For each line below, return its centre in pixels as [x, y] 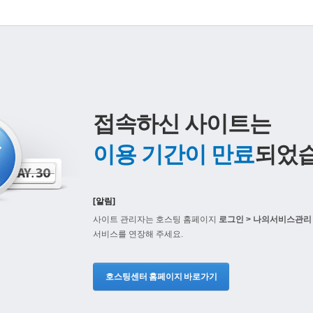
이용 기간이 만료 [174, 154]
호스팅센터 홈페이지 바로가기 [161, 277]
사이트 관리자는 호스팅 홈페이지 [156, 219]
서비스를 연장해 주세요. [138, 234]
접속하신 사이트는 [182, 124]
